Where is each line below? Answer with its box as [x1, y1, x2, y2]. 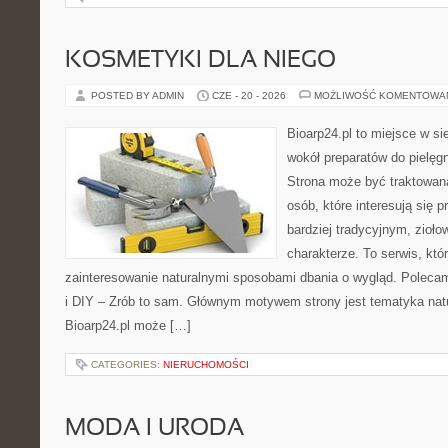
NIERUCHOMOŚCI [163, 359, 249, 370]
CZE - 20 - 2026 [212, 90, 286, 101]
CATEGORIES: [91, 359, 163, 370]
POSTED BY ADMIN [91, 90, 187, 101]
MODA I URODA [65, 418, 244, 440]
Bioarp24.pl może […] [65, 318, 191, 333]
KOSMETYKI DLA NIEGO [65, 50, 336, 72]
